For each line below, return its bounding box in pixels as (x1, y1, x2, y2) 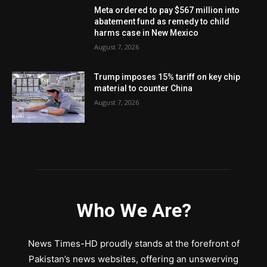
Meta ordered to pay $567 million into (94, 5, 240, 15)
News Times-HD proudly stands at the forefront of (27, 237, 240, 249)
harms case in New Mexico (94, 28, 199, 38)
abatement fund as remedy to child (94, 17, 230, 27)
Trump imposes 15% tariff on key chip (94, 72, 241, 82)
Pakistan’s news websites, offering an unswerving (29, 253, 238, 265)
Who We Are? (76, 198, 191, 222)
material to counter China (94, 83, 193, 93)
